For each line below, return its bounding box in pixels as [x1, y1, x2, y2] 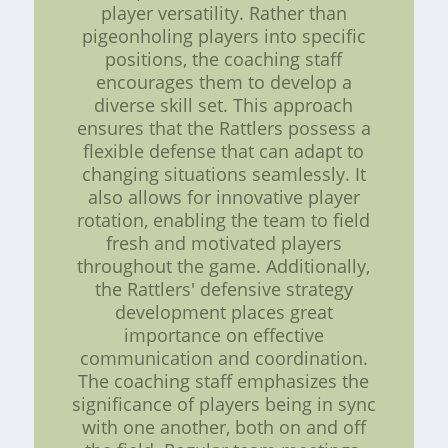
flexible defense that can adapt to [83, 138, 365, 163]
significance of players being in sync [71, 391, 376, 416]
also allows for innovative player [87, 184, 360, 209]
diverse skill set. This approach [94, 92, 354, 117]
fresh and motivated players [105, 230, 342, 255]
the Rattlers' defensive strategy [94, 276, 353, 301]
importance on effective [123, 322, 324, 347]
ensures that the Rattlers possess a [76, 115, 371, 140]
